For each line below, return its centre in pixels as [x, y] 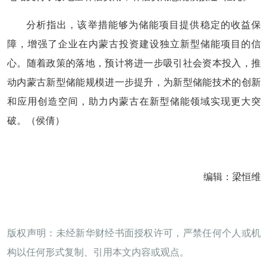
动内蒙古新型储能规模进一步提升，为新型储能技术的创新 [134, 82]
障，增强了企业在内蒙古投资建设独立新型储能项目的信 [134, 44]
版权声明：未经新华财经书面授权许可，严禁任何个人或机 [134, 233]
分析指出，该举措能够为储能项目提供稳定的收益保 [144, 25]
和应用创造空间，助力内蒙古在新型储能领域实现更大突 [134, 101]
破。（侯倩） [36, 121]
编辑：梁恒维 [232, 177]
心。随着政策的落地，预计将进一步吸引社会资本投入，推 [134, 63]
